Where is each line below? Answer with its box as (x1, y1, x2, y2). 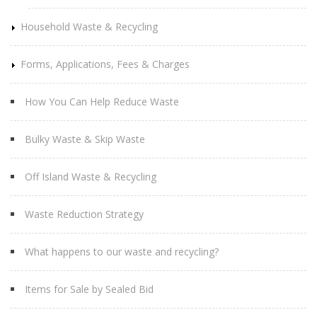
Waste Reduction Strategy (25, 207, 144, 221)
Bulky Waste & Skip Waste (25, 132, 145, 146)
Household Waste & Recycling (21, 20, 158, 33)
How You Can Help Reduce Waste (25, 95, 179, 108)
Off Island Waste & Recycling (25, 170, 156, 183)
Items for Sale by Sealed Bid (25, 282, 154, 296)
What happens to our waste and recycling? (25, 245, 219, 258)
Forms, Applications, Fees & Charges (21, 57, 190, 71)
